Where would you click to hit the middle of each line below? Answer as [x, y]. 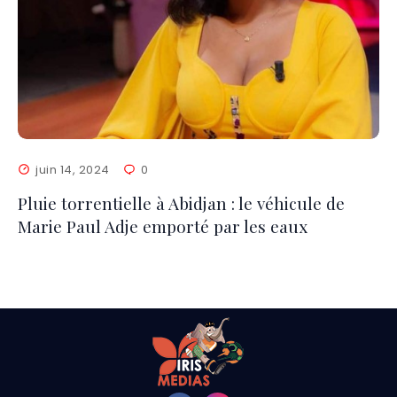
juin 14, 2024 [73, 169]
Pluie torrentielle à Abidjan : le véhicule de [181, 202]
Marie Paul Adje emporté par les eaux [163, 226]
